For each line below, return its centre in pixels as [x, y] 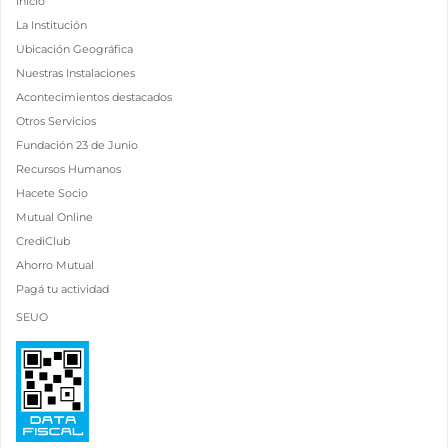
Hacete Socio [52, 193]
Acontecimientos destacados [94, 97]
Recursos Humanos [68, 169]
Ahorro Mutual [55, 265]
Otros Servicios [56, 121]
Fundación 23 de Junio [77, 145]
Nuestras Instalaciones [75, 73]
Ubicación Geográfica [74, 49]
